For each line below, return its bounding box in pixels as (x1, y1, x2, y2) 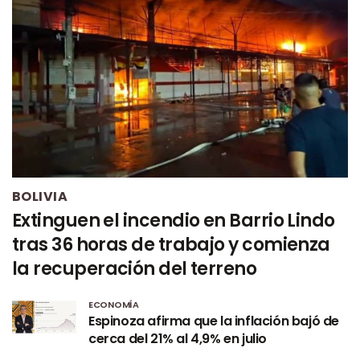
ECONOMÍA (88, 297, 139, 311)
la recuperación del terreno (12, 256, 257, 281)
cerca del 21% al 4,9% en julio (88, 329, 268, 348)
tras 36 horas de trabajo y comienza (12, 231, 330, 257)
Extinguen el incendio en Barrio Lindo (12, 207, 335, 233)
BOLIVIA (12, 186, 68, 206)
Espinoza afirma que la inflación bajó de (88, 311, 340, 330)
